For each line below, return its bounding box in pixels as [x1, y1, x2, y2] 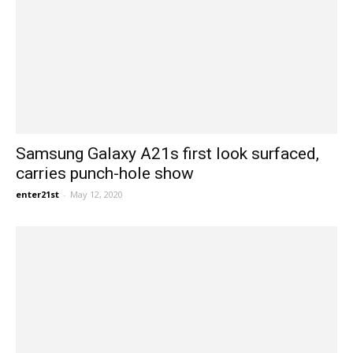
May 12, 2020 [70, 188, 123, 201]
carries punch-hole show [16, 164, 194, 184]
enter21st [16, 188, 59, 201]
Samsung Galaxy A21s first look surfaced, [16, 144, 319, 164]
